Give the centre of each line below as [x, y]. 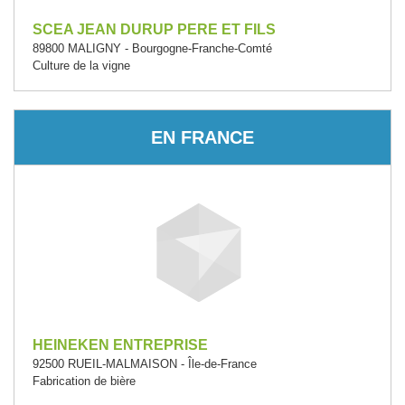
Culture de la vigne [81, 66]
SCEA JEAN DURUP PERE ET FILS [154, 29]
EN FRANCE [202, 137]
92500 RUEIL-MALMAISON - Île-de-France [145, 364]
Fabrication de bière [84, 381]
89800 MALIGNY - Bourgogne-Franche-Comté [152, 48]
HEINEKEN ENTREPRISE [120, 345]
